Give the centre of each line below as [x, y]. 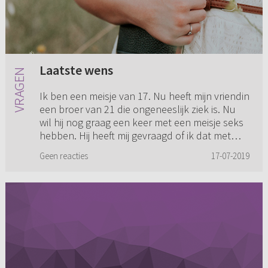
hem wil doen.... [74, 149]
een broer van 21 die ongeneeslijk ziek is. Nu [137, 109]
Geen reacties [63, 156]
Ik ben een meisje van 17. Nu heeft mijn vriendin [144, 96]
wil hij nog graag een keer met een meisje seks [141, 123]
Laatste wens [76, 70]
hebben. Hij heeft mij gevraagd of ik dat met [135, 136]
